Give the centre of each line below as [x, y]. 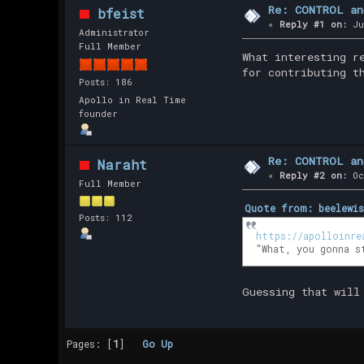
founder [98, 114]
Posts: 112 [105, 217]
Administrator [114, 32]
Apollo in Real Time [132, 100]
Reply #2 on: [314, 175]
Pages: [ [90, 343]
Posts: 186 [105, 81]
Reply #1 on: [314, 24]
